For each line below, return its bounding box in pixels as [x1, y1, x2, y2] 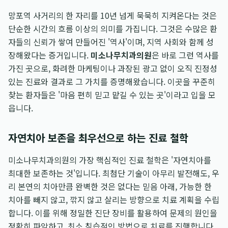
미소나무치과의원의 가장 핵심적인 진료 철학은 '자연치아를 [8, 154, 211, 166]
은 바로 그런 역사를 [152, 49, 219, 61]
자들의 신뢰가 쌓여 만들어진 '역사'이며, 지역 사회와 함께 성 [8, 36, 214, 48]
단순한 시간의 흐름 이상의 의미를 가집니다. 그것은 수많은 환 [8, 22, 217, 35]
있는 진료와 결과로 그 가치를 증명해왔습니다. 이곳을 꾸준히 [8, 75, 215, 88]
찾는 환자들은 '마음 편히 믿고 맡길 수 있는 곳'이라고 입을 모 [8, 89, 216, 101]
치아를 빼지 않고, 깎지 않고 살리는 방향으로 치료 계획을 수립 [8, 193, 219, 206]
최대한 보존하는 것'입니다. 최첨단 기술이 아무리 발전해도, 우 [8, 167, 219, 179]
